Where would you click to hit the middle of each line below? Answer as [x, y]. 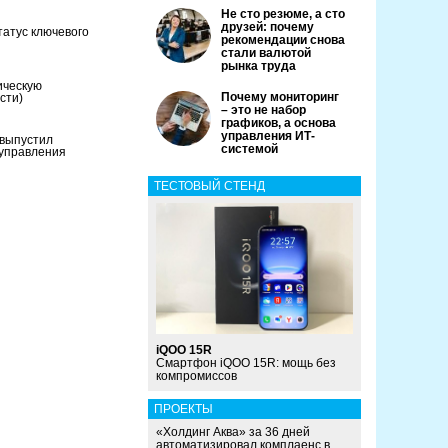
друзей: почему [267, 27]
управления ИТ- [268, 136]
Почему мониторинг [280, 97]
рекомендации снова [283, 40]
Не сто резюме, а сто [283, 14]
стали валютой [266, 53]
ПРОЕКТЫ [183, 409]
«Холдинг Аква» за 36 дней [233, 432]
